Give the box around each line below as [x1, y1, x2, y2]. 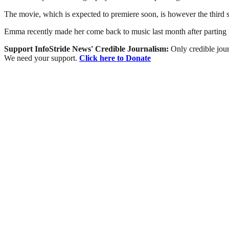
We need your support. [4, 53, 79, 62]
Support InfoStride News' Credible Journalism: [4, 44, 171, 53]
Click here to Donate [79, 53, 151, 62]
